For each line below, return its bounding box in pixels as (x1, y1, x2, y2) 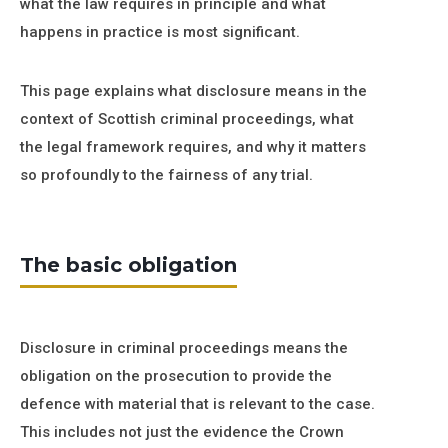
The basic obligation (20, 253, 237, 277)
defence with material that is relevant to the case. (20, 395, 375, 413)
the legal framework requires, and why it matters (20, 138, 366, 156)
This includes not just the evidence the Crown (20, 423, 344, 441)
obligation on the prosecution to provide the (20, 367, 332, 385)
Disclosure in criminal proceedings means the (20, 339, 348, 357)
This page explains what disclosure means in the (20, 82, 367, 100)
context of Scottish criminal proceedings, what (20, 110, 354, 128)
